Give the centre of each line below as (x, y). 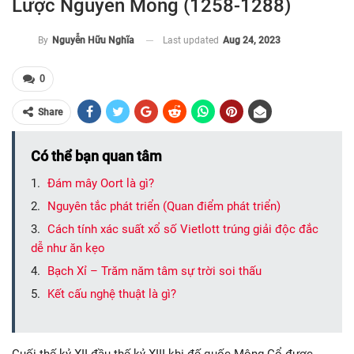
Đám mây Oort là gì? (101, 184)
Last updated (192, 40)
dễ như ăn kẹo (68, 249)
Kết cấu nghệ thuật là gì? (112, 294)
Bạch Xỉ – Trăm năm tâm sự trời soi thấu (154, 271)
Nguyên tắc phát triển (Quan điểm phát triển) (164, 207)
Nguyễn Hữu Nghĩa (93, 41)
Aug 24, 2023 (252, 40)
